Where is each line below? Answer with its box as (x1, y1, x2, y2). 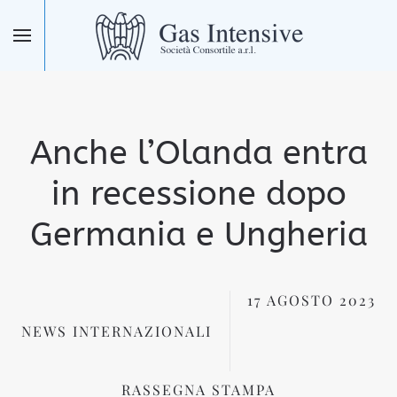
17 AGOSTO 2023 (247, 291, 376, 309)
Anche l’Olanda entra (29, 133, 368, 173)
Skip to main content (31, 34, 204, 54)
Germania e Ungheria (29, 214, 368, 254)
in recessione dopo (51, 174, 346, 214)
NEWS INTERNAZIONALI (21, 321, 212, 340)
